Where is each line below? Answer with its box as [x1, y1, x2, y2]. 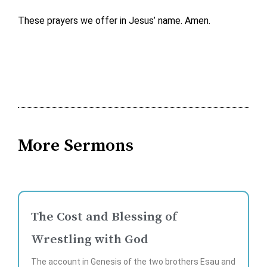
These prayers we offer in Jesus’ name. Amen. [18, 15, 210, 27]
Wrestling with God [31, 231, 148, 247]
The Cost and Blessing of [31, 209, 177, 225]
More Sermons [18, 135, 133, 157]
